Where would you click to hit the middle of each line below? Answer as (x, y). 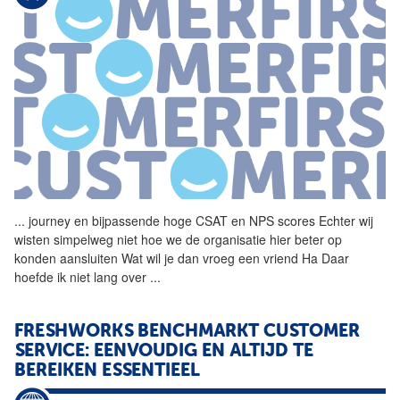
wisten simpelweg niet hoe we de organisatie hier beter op (178, 240)
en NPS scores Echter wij (300, 221)
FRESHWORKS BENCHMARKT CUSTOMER (187, 333)
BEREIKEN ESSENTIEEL (107, 372)
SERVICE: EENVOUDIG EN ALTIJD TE (164, 352)
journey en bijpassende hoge (110, 221)
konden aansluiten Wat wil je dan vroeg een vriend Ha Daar (182, 258)
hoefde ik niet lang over (82, 277)
